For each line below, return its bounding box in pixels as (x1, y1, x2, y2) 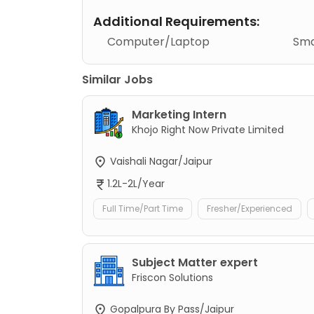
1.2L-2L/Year (107, 177, 165, 191)
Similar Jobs (82, 71, 153, 88)
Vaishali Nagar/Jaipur (107, 153, 212, 168)
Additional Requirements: (93, 12, 259, 30)
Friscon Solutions (132, 271, 213, 285)
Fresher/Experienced (207, 203, 292, 215)
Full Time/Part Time (102, 203, 183, 215)
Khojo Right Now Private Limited (132, 122, 284, 137)
